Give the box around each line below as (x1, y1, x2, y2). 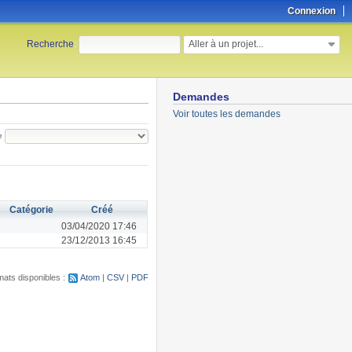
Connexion (288, 5, 335, 16)
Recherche (27, 38, 74, 50)
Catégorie (9, 203, 53, 215)
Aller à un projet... (189, 38, 263, 49)
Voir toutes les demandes (172, 108, 280, 119)
